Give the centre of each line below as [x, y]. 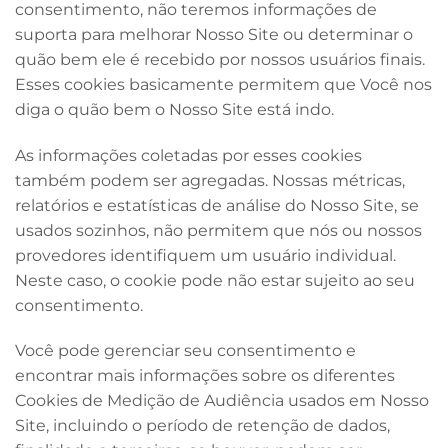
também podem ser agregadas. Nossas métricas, [210, 180]
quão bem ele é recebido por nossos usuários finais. [220, 59]
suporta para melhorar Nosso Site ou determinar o [214, 34]
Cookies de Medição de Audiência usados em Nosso [222, 401]
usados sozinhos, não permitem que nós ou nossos [218, 230]
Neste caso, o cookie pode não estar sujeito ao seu [215, 280]
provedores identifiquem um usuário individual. [205, 255]
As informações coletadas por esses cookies [188, 155]
